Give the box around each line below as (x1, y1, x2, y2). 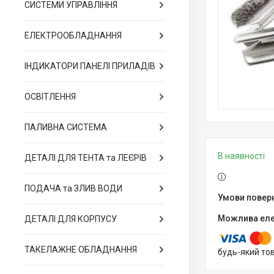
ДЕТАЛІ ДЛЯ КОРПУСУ (24, 214, 117, 224)
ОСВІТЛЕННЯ (24, 92, 76, 102)
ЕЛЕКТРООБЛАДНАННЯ (24, 31, 122, 40)
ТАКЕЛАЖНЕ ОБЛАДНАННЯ (24, 245, 137, 254)
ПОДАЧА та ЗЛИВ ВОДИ (24, 183, 122, 193)
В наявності (218, 151, 265, 161)
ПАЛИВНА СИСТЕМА (24, 122, 107, 132)
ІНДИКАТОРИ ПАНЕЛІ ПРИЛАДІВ (24, 61, 155, 71)
